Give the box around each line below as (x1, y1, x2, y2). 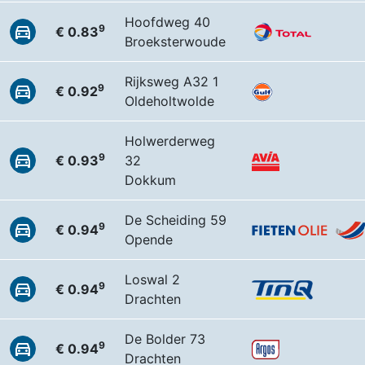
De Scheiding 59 (125, 212, 226, 228)
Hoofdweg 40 (125, 14, 210, 30)
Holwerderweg (125, 133, 215, 149)
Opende (125, 231, 173, 248)
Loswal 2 (125, 271, 180, 288)
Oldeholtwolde (125, 93, 214, 109)
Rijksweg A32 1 (125, 73, 218, 90)
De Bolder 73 (125, 331, 205, 347)
